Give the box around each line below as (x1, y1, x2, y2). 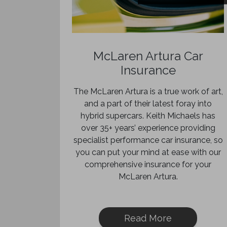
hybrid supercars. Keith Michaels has (81, 111, 215, 121)
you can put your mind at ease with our (75, 147, 221, 157)
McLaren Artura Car (93, 49, 203, 63)
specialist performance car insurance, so (73, 135, 223, 145)
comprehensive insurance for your (85, 160, 211, 169)
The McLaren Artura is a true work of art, (73, 87, 223, 96)
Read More (124, 213, 172, 223)
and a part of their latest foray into (84, 99, 212, 108)
